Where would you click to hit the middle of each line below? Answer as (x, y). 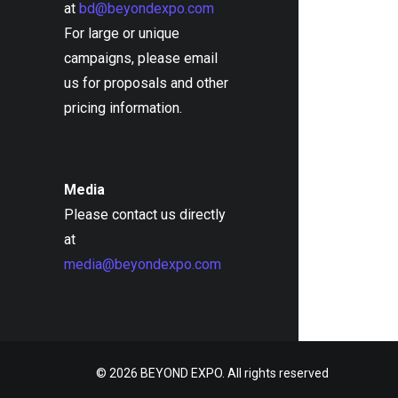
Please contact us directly (145, 215)
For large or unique (122, 33)
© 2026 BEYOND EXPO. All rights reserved (212, 373)
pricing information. (123, 108)
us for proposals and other (146, 83)
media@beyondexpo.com (143, 264)
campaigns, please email (141, 58)
